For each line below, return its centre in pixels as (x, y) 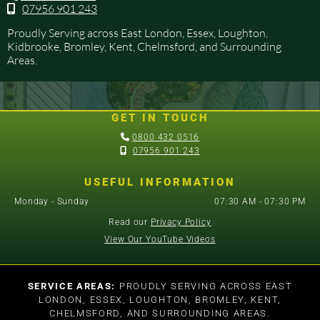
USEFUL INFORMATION (160, 182)
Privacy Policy (181, 222)
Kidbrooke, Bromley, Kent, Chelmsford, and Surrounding (144, 46)
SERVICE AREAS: (72, 286)
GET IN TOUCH (160, 117)
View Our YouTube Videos (160, 239)
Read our (130, 222)
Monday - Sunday (52, 201)
